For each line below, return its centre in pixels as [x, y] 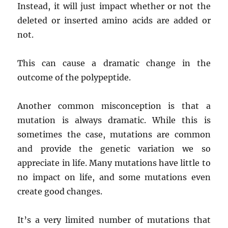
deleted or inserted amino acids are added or [114, 20]
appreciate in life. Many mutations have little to [114, 163]
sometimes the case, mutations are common [114, 134]
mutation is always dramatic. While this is [114, 120]
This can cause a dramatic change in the [114, 63]
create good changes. [60, 191]
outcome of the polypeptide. [74, 77]
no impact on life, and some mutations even [114, 177]
